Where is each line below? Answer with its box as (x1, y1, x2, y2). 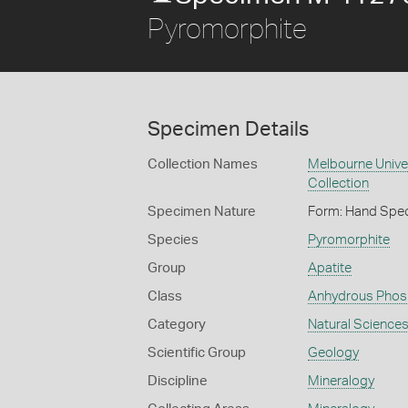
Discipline (148, 374, 208, 388)
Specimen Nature (148, 205, 256, 219)
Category (148, 318, 206, 331)
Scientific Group (148, 346, 246, 360)
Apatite (307, 261, 352, 275)
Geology (307, 346, 359, 360)
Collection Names (148, 158, 258, 171)
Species (148, 233, 199, 247)
